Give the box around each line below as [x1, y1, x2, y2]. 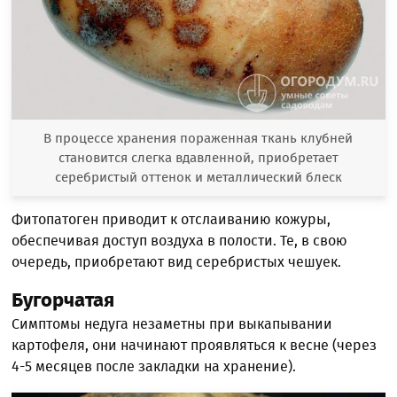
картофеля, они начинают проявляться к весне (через [12, 336, 378, 354]
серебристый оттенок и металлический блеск [54, 168, 342, 185]
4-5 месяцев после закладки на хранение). [12, 357, 297, 375]
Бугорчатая [12, 287, 115, 312]
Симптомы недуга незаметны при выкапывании [12, 315, 333, 332]
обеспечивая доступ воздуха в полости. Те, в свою [12, 231, 348, 249]
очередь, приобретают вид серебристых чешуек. [12, 253, 342, 270]
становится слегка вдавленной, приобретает [58, 149, 339, 166]
